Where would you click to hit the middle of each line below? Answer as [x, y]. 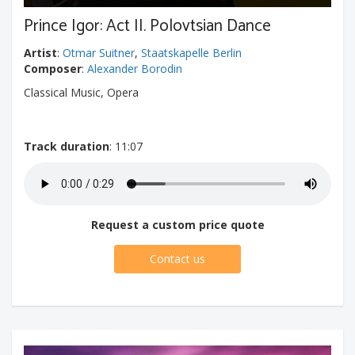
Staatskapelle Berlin [191, 53]
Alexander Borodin [135, 69]
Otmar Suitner [99, 53]
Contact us [177, 259]
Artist [40, 53]
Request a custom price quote [177, 225]
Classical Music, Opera [81, 92]
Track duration [67, 146]
